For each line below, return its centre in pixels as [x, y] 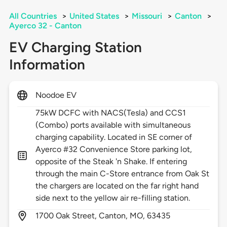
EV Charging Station [75, 47]
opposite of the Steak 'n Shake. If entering [111, 162]
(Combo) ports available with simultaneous [113, 125]
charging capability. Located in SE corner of [114, 137]
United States [94, 16]
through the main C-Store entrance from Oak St [122, 174]
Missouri [147, 16]
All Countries [33, 16]
